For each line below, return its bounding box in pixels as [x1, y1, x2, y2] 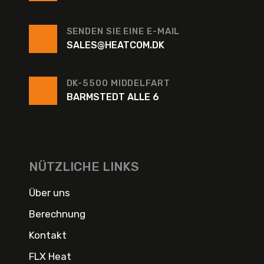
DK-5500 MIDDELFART [66, 77, 170, 88]
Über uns [28, 186, 70, 199]
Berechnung [28, 207, 85, 220]
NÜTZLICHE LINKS [28, 159, 139, 174]
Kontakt [28, 229, 67, 241]
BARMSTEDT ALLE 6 [66, 91, 159, 103]
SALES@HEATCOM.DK [66, 39, 164, 51]
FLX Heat [28, 250, 71, 262]
